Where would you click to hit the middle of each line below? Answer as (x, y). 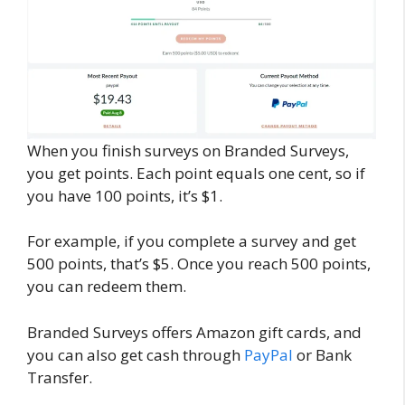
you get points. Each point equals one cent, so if (196, 173)
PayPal (268, 354)
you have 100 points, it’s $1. (127, 195)
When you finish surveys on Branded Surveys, (188, 150)
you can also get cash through (134, 354)
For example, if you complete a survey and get (192, 241)
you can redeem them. (108, 287)
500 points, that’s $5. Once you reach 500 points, (199, 264)
